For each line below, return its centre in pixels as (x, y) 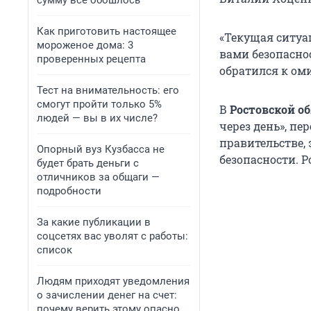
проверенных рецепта (91, 59)
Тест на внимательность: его (108, 90)
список (54, 250)
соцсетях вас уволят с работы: (112, 236)
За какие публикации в (94, 222)
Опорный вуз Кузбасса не (101, 149)
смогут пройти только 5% (99, 104)
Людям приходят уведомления (113, 281)
